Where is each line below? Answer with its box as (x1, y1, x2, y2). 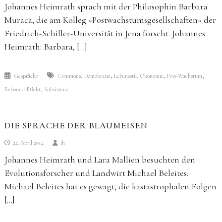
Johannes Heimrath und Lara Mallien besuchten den (4, 154, 195, 165)
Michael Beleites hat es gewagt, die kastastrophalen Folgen (4, 181, 217, 192)
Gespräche (14, 72, 38, 79)
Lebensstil (113, 72, 137, 79)
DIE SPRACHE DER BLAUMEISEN (4, 120, 148, 131)
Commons (57, 72, 81, 79)
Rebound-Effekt (4, 86, 41, 93)
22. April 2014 (12, 139, 44, 146)
